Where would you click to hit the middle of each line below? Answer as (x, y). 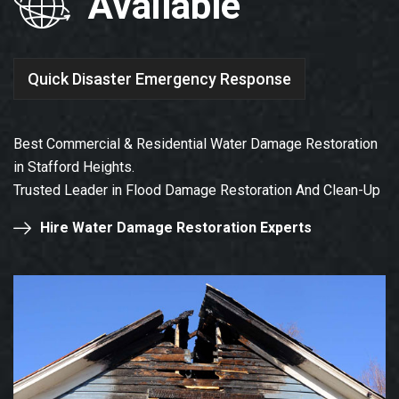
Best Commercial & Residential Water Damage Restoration (195, 144)
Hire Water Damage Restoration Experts (176, 228)
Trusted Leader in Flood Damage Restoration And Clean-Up (197, 191)
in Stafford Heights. (74, 167)
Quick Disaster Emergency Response (159, 78)
